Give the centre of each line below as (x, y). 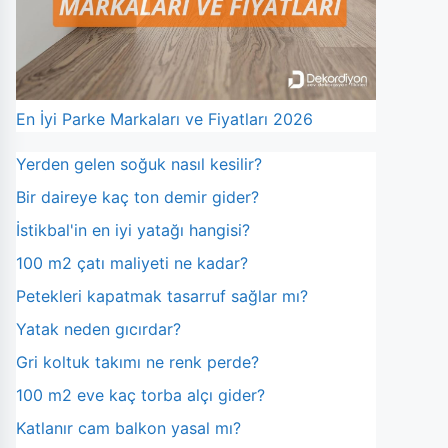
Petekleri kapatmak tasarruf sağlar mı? (162, 295)
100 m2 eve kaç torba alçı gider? (140, 394)
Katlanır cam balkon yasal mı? (128, 427)
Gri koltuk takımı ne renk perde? (137, 361)
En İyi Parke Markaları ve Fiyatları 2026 (164, 118)
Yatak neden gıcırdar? (98, 328)
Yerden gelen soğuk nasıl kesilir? (139, 163)
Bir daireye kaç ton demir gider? (137, 196)
